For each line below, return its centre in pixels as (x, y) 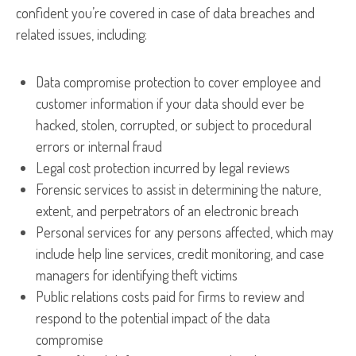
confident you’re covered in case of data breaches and (165, 13)
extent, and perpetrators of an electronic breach (167, 211)
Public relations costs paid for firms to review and (170, 296)
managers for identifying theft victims (137, 275)
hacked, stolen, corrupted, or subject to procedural (174, 125)
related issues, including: (81, 34)
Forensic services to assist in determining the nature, (178, 189)
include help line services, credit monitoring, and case (180, 253)
